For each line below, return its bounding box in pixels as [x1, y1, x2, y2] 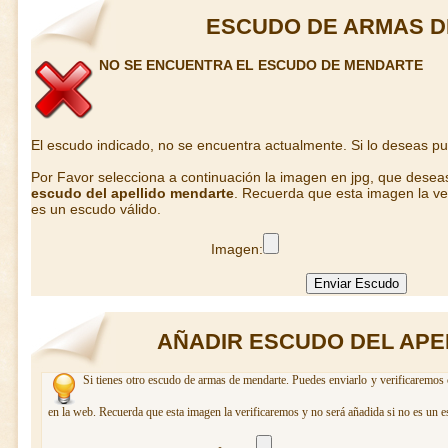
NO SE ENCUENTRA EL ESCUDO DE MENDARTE [99, 57, 423, 73]
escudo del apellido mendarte [31, 185, 234, 201]
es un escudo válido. [31, 201, 161, 217]
